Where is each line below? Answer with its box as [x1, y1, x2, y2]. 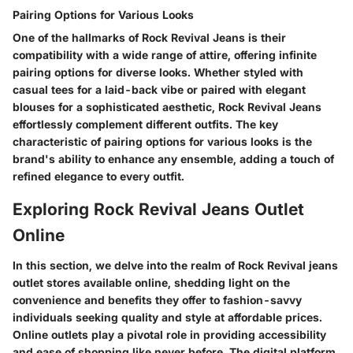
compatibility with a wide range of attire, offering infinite [13, 48, 317, 62]
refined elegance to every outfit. [13, 169, 184, 184]
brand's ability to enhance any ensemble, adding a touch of [13, 152, 334, 166]
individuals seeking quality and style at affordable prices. [13, 310, 322, 324]
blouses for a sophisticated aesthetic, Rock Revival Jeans [13, 100, 321, 114]
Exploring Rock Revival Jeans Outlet [13, 199, 304, 220]
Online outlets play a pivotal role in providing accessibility [13, 327, 326, 341]
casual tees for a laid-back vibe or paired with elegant [13, 83, 306, 97]
